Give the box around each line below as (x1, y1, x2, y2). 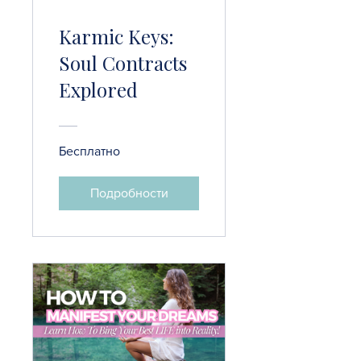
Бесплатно (59, 144, 120, 159)
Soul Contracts (59, 50, 187, 77)
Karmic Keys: (59, 23, 174, 50)
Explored (59, 77, 138, 103)
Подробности (89, 186, 168, 201)
